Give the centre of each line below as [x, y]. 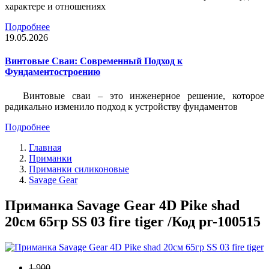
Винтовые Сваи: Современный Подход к [94, 61]
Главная [45, 147]
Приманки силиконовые [79, 169]
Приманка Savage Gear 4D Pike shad [122, 205]
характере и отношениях [55, 7]
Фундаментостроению [53, 72]
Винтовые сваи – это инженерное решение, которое [144, 95]
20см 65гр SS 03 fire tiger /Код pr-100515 [133, 221]
